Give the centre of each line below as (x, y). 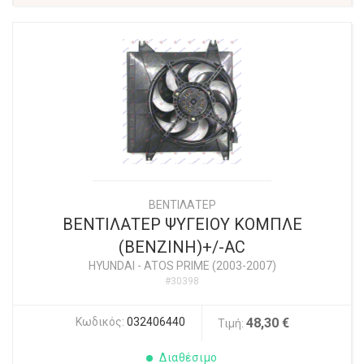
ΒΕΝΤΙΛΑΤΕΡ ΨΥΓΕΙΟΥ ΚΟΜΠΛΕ (182, 225)
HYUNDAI (111, 266)
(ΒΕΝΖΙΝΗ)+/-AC (182, 247)
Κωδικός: (101, 322)
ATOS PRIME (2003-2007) (210, 266)
